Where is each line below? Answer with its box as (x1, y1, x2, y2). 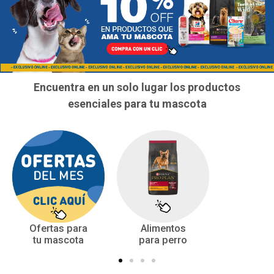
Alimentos (140, 223, 186, 235)
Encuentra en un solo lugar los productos (34, 81, 240, 94)
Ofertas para (29, 223, 88, 235)
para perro (139, 234, 188, 246)
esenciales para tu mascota (67, 97, 207, 110)
